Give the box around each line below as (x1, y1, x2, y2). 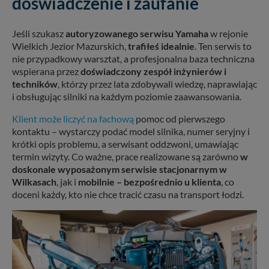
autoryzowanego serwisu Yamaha (65, 27, 208, 39)
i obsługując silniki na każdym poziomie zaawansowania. (12, 90, 241, 102)
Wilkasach (12, 175, 56, 187)
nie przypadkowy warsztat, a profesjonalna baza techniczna (12, 52, 255, 64)
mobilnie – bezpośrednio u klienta (78, 175, 221, 187)
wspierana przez (12, 65, 80, 77)
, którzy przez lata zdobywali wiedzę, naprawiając (58, 77, 257, 89)
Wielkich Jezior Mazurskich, (12, 40, 128, 52)
